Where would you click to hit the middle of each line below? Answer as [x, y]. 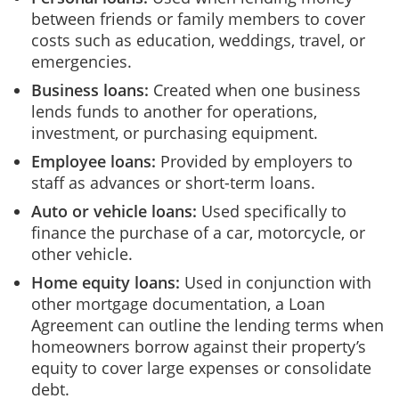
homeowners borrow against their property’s [199, 346]
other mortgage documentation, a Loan [178, 304]
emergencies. [81, 61]
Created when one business [257, 90]
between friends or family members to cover [198, 19]
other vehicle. [82, 254]
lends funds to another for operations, [174, 111]
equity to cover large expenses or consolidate [201, 368]
